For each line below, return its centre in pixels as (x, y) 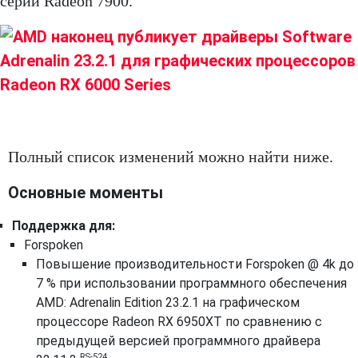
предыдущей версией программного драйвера (178, 341)
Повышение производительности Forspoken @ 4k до (195, 264)
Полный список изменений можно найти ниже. (171, 157)
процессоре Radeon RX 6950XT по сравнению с (179, 322)
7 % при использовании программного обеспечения (191, 283)
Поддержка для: (64, 226)
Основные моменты (86, 193)
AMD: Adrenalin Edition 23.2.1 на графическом (168, 302)
